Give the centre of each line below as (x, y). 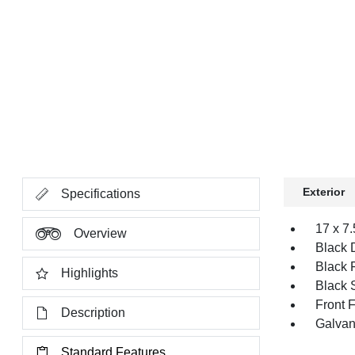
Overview (101, 233)
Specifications (101, 194)
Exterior (323, 192)
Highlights (90, 273)
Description (94, 313)
